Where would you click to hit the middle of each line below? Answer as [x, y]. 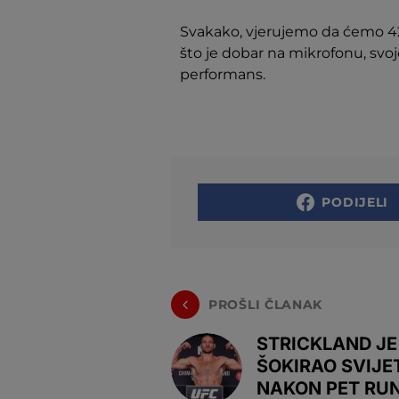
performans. [223, 74]
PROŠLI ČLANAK [266, 304]
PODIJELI [355, 202]
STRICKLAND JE [327, 344]
